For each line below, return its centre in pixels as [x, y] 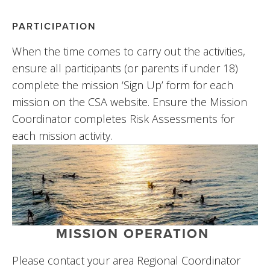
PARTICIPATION [54, 26]
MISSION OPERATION [133, 233]
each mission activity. [62, 135]
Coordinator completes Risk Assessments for [123, 118]
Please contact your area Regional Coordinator [126, 260]
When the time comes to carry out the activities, [129, 51]
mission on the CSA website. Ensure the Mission [130, 102]
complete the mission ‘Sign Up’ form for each [123, 85]
